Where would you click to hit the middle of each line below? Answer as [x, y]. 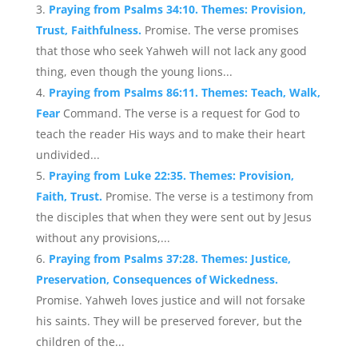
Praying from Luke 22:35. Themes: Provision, [171, 175]
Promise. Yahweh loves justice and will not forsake [170, 300]
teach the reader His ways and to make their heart [170, 134]
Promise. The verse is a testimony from [209, 196]
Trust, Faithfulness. [90, 30]
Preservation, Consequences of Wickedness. [157, 279]
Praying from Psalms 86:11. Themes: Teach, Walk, [184, 92]
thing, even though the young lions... [134, 72]
